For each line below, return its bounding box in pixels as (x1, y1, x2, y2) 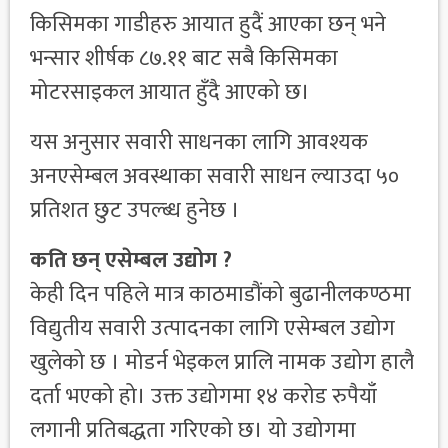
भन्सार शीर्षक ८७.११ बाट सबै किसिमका (30, 40, 338, 78)
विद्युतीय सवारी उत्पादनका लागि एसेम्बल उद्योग (30, 310, 395, 348)
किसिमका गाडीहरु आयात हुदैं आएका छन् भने (30, 6, 386, 44)
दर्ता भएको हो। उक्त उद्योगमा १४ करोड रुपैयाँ (30, 378, 377, 416)
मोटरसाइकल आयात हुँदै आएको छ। (30, 74, 310, 112)
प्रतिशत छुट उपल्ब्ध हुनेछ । (30, 192, 240, 230)
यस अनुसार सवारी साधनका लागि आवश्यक (30, 124, 368, 162)
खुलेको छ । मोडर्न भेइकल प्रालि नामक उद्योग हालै (30, 344, 414, 382)
